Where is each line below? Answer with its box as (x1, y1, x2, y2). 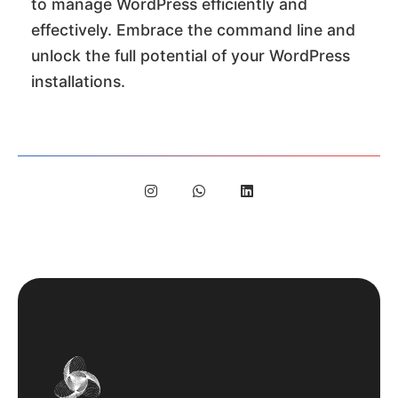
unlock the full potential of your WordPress (31, 45, 350, 65)
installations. (31, 71, 125, 91)
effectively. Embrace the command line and (31, 20, 355, 39)
